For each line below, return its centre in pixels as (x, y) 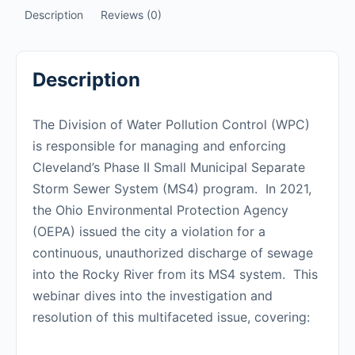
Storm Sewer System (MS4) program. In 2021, (172, 189)
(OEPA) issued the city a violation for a (149, 232)
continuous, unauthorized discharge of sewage (173, 253)
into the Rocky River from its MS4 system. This (175, 275)
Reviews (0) (131, 14)
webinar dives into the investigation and (153, 296)
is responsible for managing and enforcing (159, 146)
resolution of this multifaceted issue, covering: (171, 317)
